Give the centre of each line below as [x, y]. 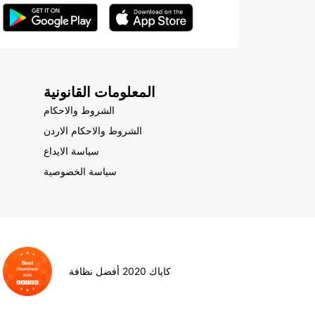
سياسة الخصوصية [81, 171]
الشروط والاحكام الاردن [93, 130]
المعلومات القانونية [100, 92]
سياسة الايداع [72, 151]
